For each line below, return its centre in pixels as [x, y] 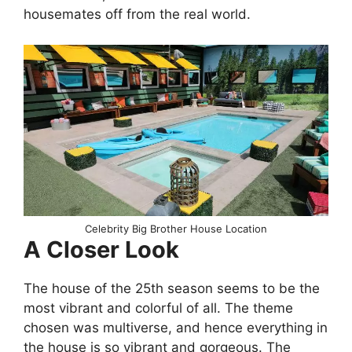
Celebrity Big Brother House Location [176, 228]
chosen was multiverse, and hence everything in [176, 327]
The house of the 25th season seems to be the [172, 288]
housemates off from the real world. [137, 15]
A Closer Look [101, 249]
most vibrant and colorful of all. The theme [158, 308]
